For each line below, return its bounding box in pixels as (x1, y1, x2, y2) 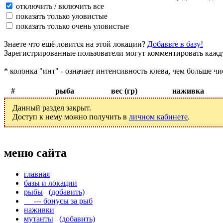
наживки (24, 205, 54, 214)
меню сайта (4, 146, 67, 159)
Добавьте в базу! (147, 40, 203, 49)
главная (24, 169, 50, 178)
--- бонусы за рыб (24, 196, 93, 205)
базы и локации (24, 178, 77, 187)
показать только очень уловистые (14, 22, 129, 31)
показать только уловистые (14, 12, 108, 21)
